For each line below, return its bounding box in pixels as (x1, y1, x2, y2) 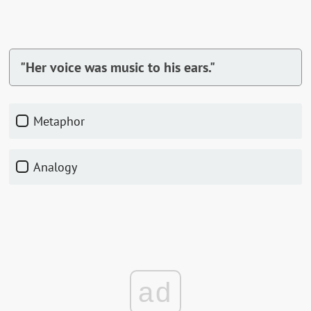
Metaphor (43, 113, 85, 129)
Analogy (41, 159, 78, 175)
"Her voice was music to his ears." (20, 58, 216, 76)
